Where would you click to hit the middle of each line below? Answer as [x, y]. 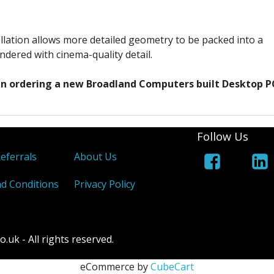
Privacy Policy [105, 184]
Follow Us [223, 137]
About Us [96, 157]
